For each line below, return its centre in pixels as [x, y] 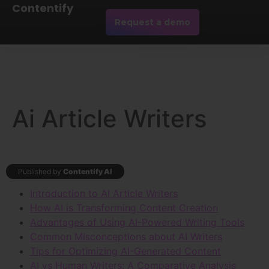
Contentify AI [88, 171]
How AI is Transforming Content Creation [124, 208]
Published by [41, 171]
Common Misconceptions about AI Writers [126, 237]
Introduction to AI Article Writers [104, 194]
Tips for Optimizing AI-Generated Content [125, 251]
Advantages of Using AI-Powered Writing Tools [137, 222]
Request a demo [153, 22]
